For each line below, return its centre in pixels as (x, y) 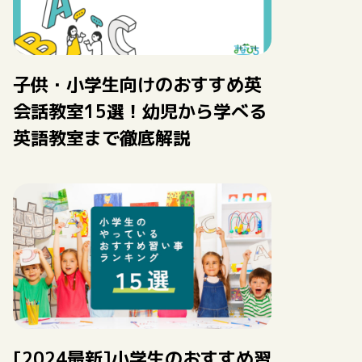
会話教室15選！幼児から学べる (140, 111)
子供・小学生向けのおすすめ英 (137, 84)
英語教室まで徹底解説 (102, 138)
